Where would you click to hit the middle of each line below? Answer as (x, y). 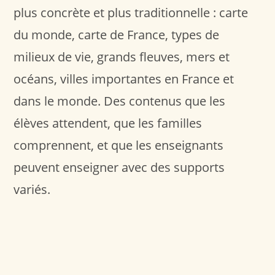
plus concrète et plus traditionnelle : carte (131, 12)
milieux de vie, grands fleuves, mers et (122, 56)
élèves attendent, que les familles (108, 123)
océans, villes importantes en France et (124, 79)
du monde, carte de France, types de (117, 34)
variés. (32, 189)
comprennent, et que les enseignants (119, 145)
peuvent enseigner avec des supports (119, 167)
